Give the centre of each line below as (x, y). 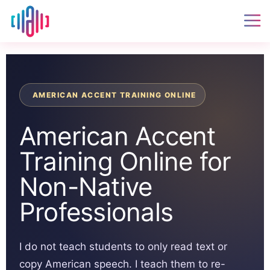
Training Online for (125, 161)
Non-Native (86, 186)
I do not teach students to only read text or (123, 246)
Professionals (96, 212)
